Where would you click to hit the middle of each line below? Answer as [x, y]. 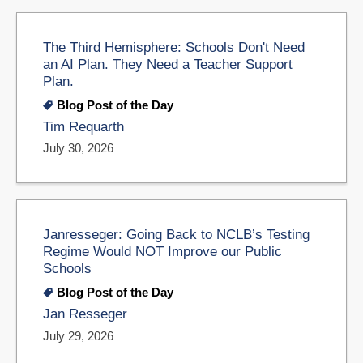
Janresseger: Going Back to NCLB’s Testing [176, 235]
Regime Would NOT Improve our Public [162, 252]
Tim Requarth [83, 126]
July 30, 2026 [78, 148]
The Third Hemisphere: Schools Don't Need [174, 47]
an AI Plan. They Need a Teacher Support [168, 64]
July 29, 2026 [78, 336]
